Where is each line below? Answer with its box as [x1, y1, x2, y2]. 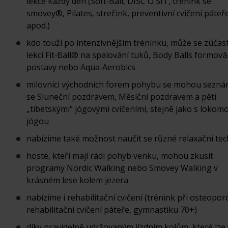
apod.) [26, 20, 50, 31]
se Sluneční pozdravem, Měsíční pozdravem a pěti [26, 91, 216, 102]
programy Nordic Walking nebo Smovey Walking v [26, 162, 218, 174]
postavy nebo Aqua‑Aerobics [26, 62, 135, 73]
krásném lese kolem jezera [26, 175, 128, 186]
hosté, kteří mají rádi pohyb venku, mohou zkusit [26, 150, 213, 161]
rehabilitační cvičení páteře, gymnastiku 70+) [26, 204, 197, 215]
